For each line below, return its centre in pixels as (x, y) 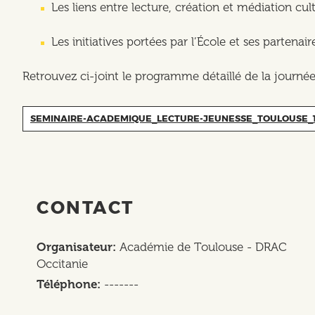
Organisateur (75, 247)
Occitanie (62, 264)
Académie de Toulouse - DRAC (203, 247)
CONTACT (85, 208)
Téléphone (67, 284)
